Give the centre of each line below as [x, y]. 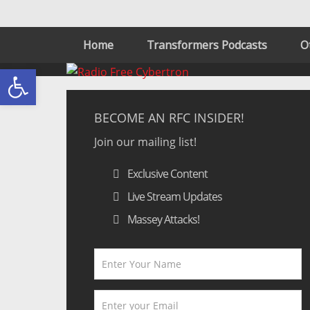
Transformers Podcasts [207, 45]
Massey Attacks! [162, 219]
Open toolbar [44, 75]
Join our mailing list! [145, 142]
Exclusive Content [166, 174]
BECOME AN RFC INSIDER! [169, 118]
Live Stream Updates [173, 197]
